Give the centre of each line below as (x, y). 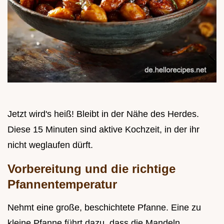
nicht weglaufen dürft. (50, 145)
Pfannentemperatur (62, 184)
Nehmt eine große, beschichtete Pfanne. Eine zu (104, 207)
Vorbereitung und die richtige (91, 168)
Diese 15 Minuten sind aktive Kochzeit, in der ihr (103, 129)
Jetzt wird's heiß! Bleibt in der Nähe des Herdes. (103, 114)
